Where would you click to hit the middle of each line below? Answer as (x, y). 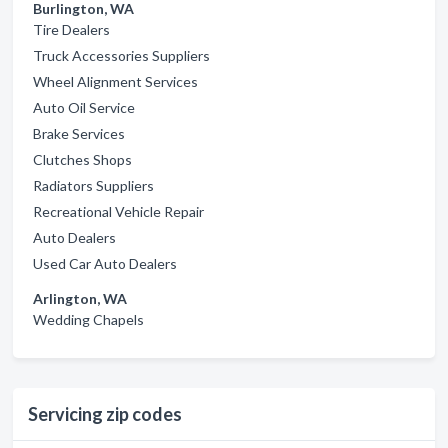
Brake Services (79, 133)
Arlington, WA (80, 298)
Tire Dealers (71, 29)
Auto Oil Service (84, 107)
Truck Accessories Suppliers (121, 55)
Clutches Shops (82, 159)
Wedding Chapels (88, 319)
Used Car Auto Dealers (105, 263)
